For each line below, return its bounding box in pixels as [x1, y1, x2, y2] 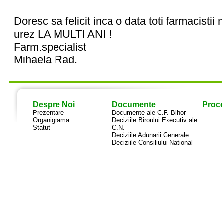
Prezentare [32, 109, 64, 116]
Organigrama [32, 116, 69, 124]
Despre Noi [32, 100, 75, 109]
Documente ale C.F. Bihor [111, 109, 186, 116]
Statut [32, 124, 50, 131]
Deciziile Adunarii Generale [111, 131, 189, 139]
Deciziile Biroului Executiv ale [111, 116, 197, 124]
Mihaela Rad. [14, 54, 77, 66]
